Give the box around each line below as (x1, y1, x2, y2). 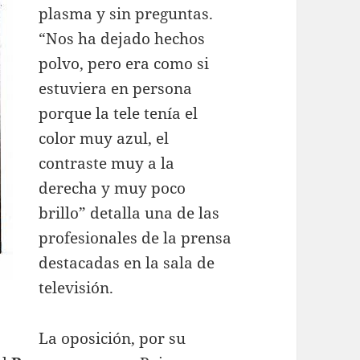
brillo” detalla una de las (39, 202, 220, 223)
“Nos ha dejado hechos (39, 27, 206, 49)
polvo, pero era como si (39, 52, 210, 74)
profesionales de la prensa (39, 227, 232, 248)
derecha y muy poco (39, 177, 186, 198)
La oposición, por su (39, 327, 186, 349)
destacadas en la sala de (39, 252, 215, 273)
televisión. (39, 276, 114, 298)
